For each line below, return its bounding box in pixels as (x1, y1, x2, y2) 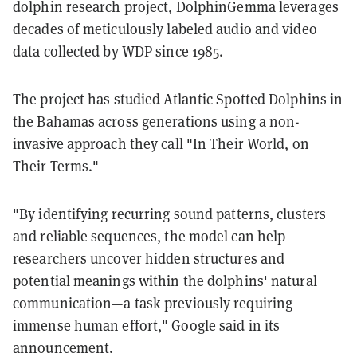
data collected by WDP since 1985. (13, 42, 224, 61)
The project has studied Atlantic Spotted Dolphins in (13, 90, 343, 109)
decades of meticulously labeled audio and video (13, 20, 317, 39)
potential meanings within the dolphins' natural (13, 272, 317, 291)
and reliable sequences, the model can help (13, 227, 286, 246)
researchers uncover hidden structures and (13, 249, 285, 269)
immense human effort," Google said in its (13, 316, 280, 335)
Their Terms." (13, 157, 100, 176)
